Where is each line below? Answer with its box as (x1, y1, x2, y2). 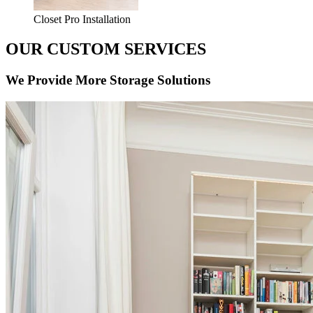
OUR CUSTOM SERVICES (6, 40, 206, 59)
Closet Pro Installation (34, 13, 131, 26)
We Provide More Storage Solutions (6, 73, 210, 88)
